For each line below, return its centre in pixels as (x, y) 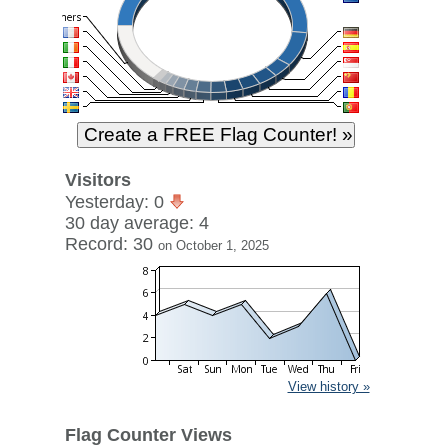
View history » (328, 386)
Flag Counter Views (148, 435)
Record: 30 (111, 244)
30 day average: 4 (136, 223)
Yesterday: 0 (116, 202)
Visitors (97, 180)
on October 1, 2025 (213, 245)
